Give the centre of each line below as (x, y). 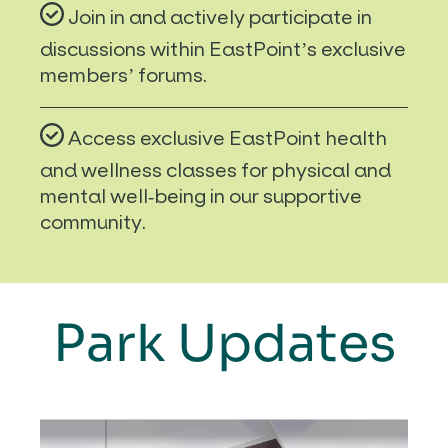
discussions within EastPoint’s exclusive (223, 49)
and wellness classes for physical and (215, 170)
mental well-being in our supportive (201, 196)
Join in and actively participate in (220, 17)
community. (93, 222)
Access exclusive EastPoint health (227, 138)
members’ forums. (123, 75)
